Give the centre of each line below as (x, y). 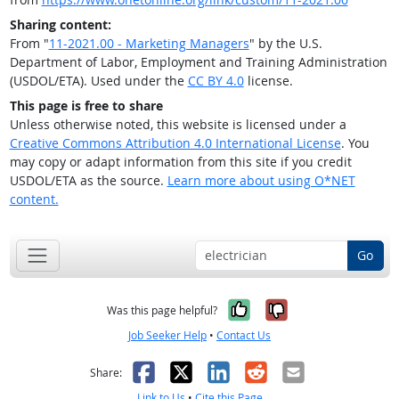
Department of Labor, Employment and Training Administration (198, 62)
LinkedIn (252, 371)
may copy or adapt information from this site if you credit (180, 162)
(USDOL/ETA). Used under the (98, 81)
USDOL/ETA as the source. (88, 181)
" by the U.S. (285, 44)
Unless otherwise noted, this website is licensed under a (178, 125)
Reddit (277, 371)
